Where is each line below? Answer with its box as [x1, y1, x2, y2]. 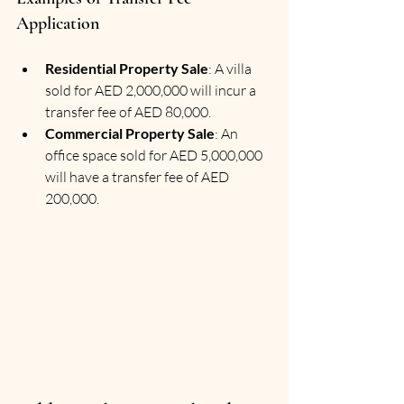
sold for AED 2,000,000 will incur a [45, 80, 259, 99]
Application [16, 12, 99, 34]
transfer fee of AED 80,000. [45, 102, 211, 121]
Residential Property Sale [45, 59, 208, 77]
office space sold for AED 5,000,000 [45, 145, 265, 164]
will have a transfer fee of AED [45, 167, 232, 186]
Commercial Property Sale [45, 124, 215, 142]
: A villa [208, 59, 254, 78]
